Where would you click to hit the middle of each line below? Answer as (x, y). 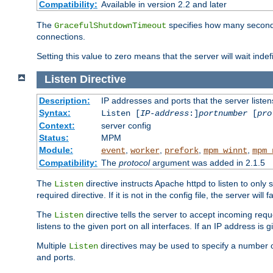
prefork (181, 150)
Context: (57, 125)
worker (145, 150)
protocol (134, 162)
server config (126, 125)
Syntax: (55, 112)
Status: (54, 137)
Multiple (53, 245)
